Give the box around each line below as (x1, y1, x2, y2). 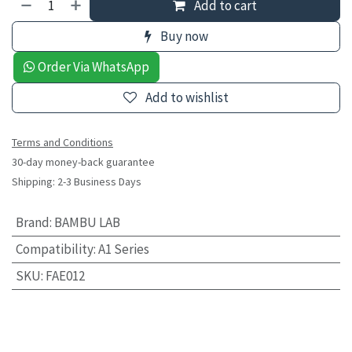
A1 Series (97, 240, 149, 258)
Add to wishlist (145, 89, 229, 107)
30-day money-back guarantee (12, 155, 155, 170)
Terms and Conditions (12, 135, 113, 150)
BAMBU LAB (53, 214, 120, 232)
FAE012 (45, 267, 85, 285)
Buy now (157, 27, 208, 46)
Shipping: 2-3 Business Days (12, 174, 141, 189)
